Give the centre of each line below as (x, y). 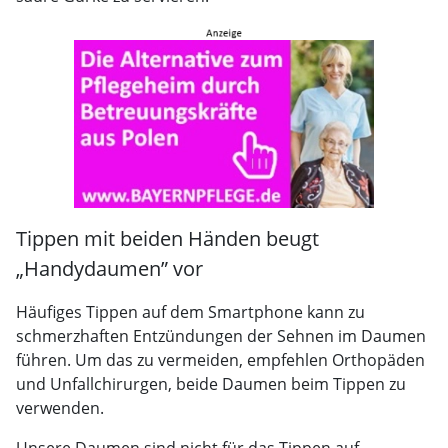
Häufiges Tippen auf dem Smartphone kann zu (190, 312)
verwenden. (60, 408)
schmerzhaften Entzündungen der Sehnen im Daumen (221, 336)
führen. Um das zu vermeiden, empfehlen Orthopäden (220, 360)
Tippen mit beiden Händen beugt (167, 238)
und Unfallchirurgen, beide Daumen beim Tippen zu (211, 384)
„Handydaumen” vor (109, 268)
